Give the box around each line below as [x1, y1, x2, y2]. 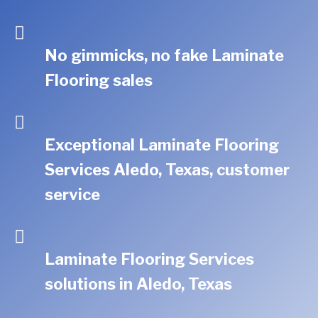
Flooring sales [45, 71, 153, 89]
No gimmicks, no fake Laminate [45, 46, 285, 65]
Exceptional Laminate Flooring [45, 136, 280, 154]
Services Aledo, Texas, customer [45, 160, 290, 179]
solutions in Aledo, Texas [45, 275, 233, 293]
